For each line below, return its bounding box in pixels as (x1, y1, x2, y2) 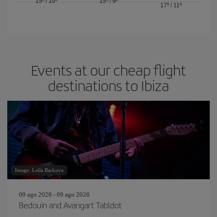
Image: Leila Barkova (15, 167, 63, 173)
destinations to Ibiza (48, 75, 169, 95)
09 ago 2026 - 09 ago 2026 (19, 191, 90, 198)
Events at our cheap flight (31, 60, 186, 80)
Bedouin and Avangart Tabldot (19, 199, 122, 211)
